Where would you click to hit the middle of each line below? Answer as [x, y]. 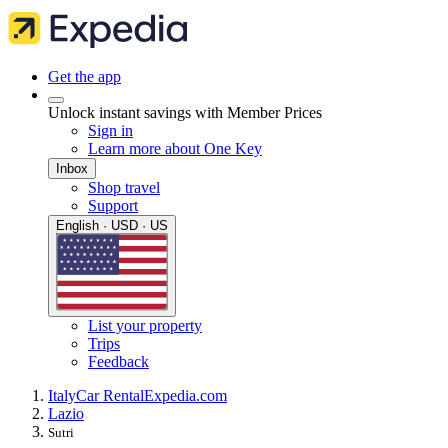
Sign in [110, 130]
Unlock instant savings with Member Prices [185, 112]
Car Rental [110, 396]
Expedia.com [185, 396]
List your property [145, 326]
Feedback [118, 362]
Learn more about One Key [175, 148]
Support [113, 205]
